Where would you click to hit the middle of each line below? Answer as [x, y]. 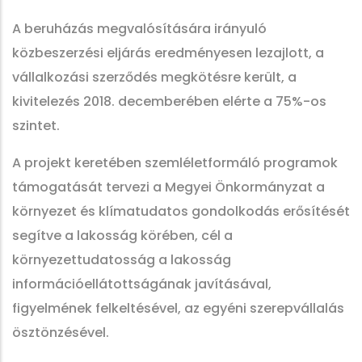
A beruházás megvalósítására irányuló [139, 29]
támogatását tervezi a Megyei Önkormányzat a [168, 187]
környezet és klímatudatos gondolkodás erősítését [181, 211]
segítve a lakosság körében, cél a [122, 236]
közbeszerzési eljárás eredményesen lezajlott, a [168, 53]
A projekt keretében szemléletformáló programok [175, 163]
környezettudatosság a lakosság [122, 260]
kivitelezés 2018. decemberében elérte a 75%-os [169, 101]
